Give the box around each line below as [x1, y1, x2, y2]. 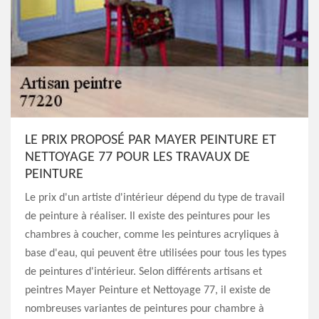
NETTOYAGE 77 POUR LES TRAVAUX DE [25, 150, 250, 164]
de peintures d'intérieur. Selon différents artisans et [25, 266, 262, 278]
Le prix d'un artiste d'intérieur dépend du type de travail [25, 192, 285, 204]
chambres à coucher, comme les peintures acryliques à [25, 229, 279, 241]
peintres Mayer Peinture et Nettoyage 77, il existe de [25, 285, 271, 296]
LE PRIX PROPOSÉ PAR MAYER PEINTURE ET [25, 133, 276, 147]
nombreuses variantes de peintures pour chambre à [25, 303, 264, 315]
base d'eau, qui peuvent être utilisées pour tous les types [25, 248, 286, 259]
